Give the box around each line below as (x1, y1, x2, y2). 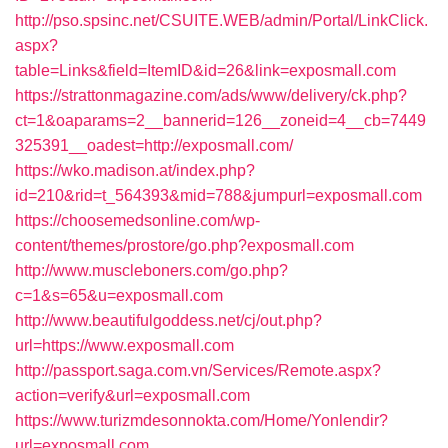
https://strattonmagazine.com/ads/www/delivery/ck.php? (15, 87, 407, 104)
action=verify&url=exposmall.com (15, 387, 250, 404)
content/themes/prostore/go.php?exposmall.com (15, 237, 354, 254)
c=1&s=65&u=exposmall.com (15, 287, 223, 304)
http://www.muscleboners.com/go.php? (15, 262, 288, 279)
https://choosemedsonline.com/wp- (15, 212, 260, 229)
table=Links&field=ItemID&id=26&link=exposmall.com (15, 62, 396, 79)
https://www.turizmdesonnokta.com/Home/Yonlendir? (15, 412, 388, 429)
